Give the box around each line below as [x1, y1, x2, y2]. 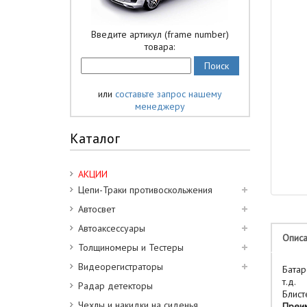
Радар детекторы [78, 280, 153, 292]
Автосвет [78, 203, 115, 215]
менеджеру [134, 100, 185, 112]
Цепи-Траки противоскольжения [78, 184, 212, 196]
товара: [145, 40, 175, 53]
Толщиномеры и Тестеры [78, 241, 184, 254]
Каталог [70, 130, 120, 147]
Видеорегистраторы [78, 260, 163, 273]
